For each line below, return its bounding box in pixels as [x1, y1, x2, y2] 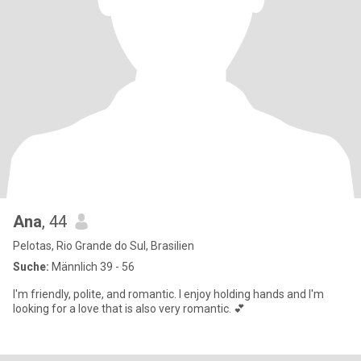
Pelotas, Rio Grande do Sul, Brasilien [13, 239, 194, 252]
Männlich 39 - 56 [49, 260, 135, 273]
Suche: [13, 260, 49, 273]
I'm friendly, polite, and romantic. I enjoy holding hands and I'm [13, 288, 324, 301]
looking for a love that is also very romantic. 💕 [13, 302, 245, 315]
